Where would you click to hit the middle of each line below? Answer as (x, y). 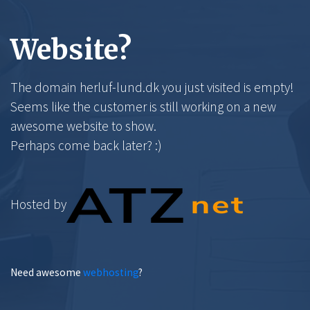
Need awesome (47, 272)
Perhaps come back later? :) (86, 145)
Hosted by (38, 204)
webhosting (111, 272)
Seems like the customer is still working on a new (143, 107)
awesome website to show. (83, 126)
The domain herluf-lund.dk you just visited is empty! (152, 87)
